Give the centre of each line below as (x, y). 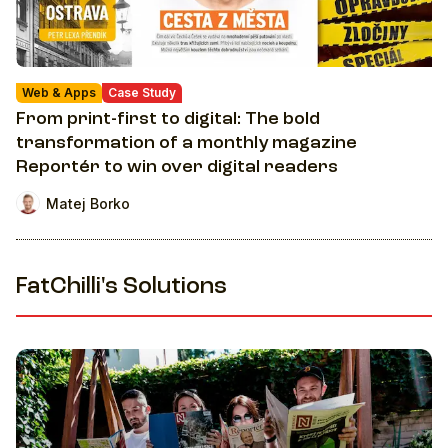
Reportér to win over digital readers (177, 167)
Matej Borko (88, 203)
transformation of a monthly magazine (186, 143)
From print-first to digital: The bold (168, 119)
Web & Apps (59, 93)
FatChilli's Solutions (121, 288)
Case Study (142, 93)
